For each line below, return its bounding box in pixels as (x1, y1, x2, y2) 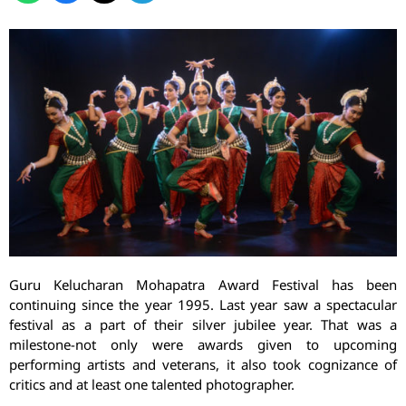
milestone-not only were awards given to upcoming (9, 335, 397, 354)
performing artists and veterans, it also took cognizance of (9, 355, 397, 374)
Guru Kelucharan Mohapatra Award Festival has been (9, 275, 397, 295)
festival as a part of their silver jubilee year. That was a (9, 315, 397, 334)
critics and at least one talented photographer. (9, 375, 295, 394)
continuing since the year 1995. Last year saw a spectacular (9, 295, 397, 314)
